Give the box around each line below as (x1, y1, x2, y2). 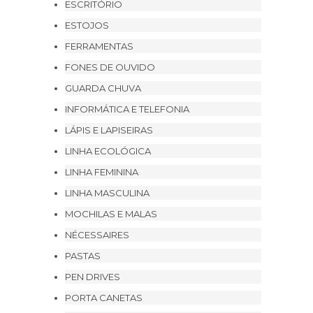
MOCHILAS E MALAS (65, 208, 157, 219)
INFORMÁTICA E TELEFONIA (65, 103, 189, 115)
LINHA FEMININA (65, 166, 138, 177)
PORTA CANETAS (65, 292, 143, 303)
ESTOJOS (65, 20, 109, 31)
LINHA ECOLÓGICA (65, 145, 151, 156)
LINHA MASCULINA (65, 187, 150, 198)
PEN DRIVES (65, 271, 120, 282)
